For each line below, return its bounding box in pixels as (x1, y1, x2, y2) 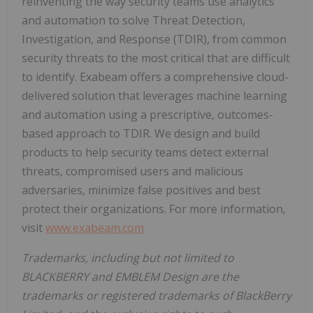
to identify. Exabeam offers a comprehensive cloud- (22, 69, 289, 85)
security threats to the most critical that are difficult (22, 50, 290, 66)
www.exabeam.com (45, 220, 144, 236)
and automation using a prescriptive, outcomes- (22, 107, 273, 123)
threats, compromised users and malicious (22, 163, 243, 180)
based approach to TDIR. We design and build (22, 126, 260, 142)
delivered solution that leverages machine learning (22, 88, 287, 104)
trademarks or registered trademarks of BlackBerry (22, 288, 291, 304)
